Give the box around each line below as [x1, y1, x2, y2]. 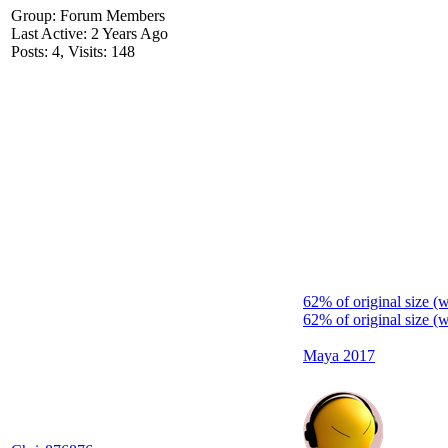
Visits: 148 [68, 43, 135, 61]
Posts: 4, [11, 43, 64, 61]
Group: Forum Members [11, 7, 165, 25]
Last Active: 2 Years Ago [11, 25, 168, 43]
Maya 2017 [303, 347, 375, 365]
